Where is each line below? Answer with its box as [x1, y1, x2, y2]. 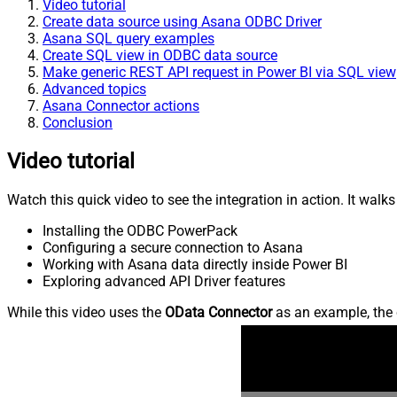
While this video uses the [7, 303, 165, 321]
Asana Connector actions [43, 97, 199, 114]
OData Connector [165, 303, 272, 321]
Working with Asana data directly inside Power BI [43, 255, 347, 273]
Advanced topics [43, 80, 146, 97]
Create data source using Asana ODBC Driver [43, 12, 322, 30]
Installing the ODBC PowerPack [43, 222, 237, 239]
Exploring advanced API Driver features [43, 272, 285, 290]
